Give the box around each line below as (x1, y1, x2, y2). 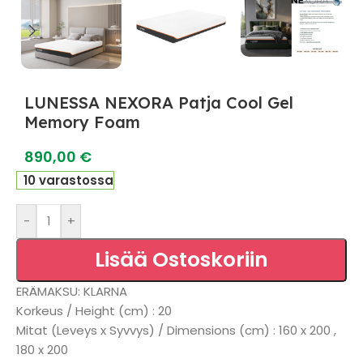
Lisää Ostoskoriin (95, 246, 268, 274)
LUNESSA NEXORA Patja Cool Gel (24, 92, 293, 113)
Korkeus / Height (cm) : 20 (16, 302, 172, 319)
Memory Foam (24, 112, 140, 132)
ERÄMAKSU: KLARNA (16, 283, 127, 300)
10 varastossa (23, 172, 114, 189)
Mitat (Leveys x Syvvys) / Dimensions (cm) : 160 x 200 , (16, 322, 336, 339)
